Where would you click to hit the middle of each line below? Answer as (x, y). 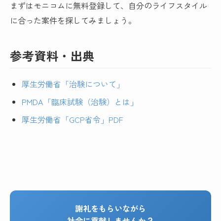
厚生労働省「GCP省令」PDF (73, 120)
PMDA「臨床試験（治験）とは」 (80, 102)
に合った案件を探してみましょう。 (73, 20)
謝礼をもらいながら (110, 208)
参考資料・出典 (52, 55)
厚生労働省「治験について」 (73, 84)
